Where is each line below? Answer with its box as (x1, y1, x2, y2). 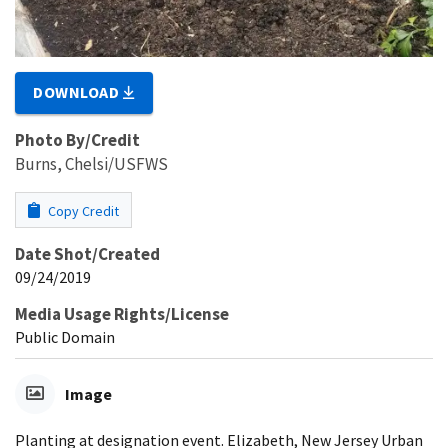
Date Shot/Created (15, 243, 160, 266)
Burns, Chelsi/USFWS (15, 153, 168, 176)
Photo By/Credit (15, 129, 140, 152)
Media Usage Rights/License (15, 303, 229, 326)
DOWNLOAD (33, 82, 124, 103)
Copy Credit (45, 202, 119, 221)
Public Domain (15, 327, 115, 348)
